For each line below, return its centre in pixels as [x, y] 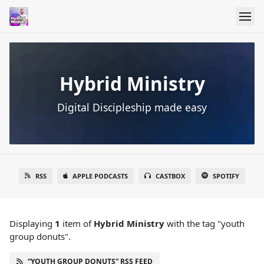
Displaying [32, 224]
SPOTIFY [226, 176]
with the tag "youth [204, 224]
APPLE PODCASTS [100, 176]
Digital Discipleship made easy [132, 108]
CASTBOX [170, 176]
